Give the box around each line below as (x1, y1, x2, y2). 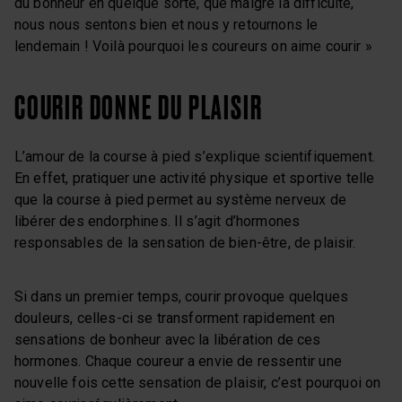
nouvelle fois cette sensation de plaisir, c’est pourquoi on (14, 373, 381, 391)
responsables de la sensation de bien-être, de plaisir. (14, 233, 356, 251)
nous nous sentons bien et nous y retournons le (14, 15, 319, 33)
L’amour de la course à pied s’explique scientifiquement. (14, 147, 375, 165)
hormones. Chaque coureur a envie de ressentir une (14, 352, 342, 370)
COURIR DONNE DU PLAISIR (14, 88, 263, 126)
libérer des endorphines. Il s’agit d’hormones (14, 212, 301, 230)
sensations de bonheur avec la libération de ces (14, 330, 321, 348)
